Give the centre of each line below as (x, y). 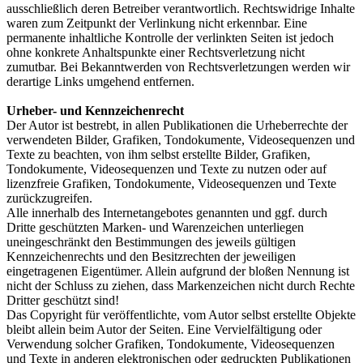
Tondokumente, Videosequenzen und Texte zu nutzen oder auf (167, 169)
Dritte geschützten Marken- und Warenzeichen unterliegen (155, 227)
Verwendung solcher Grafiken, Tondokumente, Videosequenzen (171, 344)
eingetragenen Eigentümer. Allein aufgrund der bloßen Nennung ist (178, 271)
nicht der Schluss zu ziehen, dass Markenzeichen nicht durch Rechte (181, 285)
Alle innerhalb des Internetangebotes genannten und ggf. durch (167, 212)
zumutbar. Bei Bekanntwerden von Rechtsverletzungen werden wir (178, 66)
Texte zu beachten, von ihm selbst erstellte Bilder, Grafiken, (158, 154)
